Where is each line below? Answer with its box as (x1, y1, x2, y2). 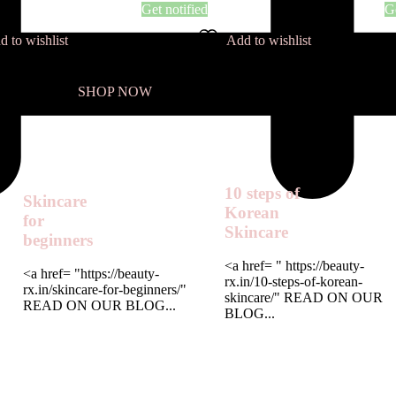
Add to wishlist (226, 33, 311, 48)
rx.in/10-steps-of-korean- (225, 274, 362, 290)
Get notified (141, 2, 208, 17)
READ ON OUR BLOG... (23, 298, 176, 314)
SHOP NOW (78, 84, 152, 99)
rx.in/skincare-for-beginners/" (23, 282, 187, 298)
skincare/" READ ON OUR (225, 290, 383, 306)
